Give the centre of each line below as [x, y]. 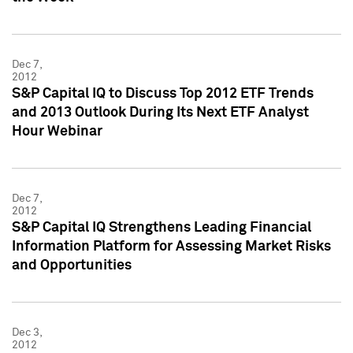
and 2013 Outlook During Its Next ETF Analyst [160, 112]
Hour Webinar [57, 131]
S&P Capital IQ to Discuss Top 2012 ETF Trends [163, 93]
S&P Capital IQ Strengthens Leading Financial [162, 227]
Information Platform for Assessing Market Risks [171, 246]
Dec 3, [27, 332]
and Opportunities [72, 265]
